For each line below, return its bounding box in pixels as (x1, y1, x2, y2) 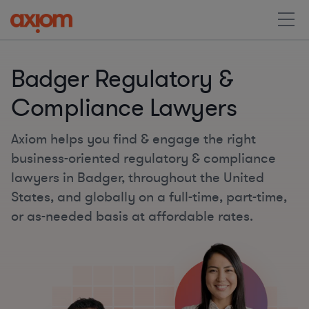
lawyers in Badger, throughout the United (11, 168, 264, 187)
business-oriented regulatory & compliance (11, 149, 276, 168)
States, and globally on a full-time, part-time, (11, 188, 287, 206)
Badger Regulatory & (11, 63, 234, 96)
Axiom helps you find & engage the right (11, 130, 256, 148)
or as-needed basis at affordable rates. (11, 207, 253, 226)
